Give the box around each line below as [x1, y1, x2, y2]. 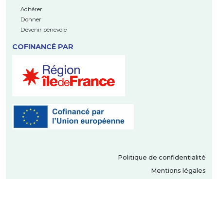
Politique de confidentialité [118, 154, 206, 162]
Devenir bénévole [20, 26, 67, 34]
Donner [20, 16, 41, 23]
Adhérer [20, 6, 42, 13]
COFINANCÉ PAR [12, 42, 73, 52]
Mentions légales [151, 167, 206, 175]
